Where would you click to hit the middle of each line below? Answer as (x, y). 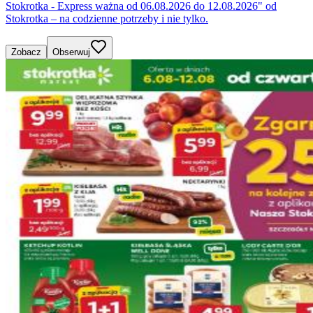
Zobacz (26, 52)
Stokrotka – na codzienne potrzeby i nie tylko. (107, 18)
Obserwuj (71, 52)
